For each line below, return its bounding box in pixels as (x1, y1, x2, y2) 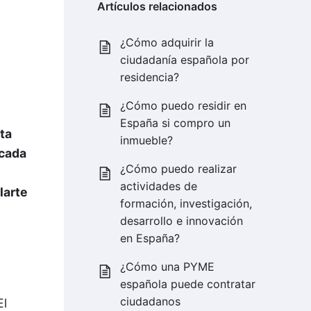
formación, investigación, (120, 196, 253, 211)
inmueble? (120, 133, 174, 148)
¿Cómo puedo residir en (120, 99, 247, 113)
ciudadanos (120, 294, 181, 309)
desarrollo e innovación (120, 214, 244, 228)
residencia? (120, 70, 180, 85)
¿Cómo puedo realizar (120, 162, 237, 176)
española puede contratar (120, 277, 256, 292)
